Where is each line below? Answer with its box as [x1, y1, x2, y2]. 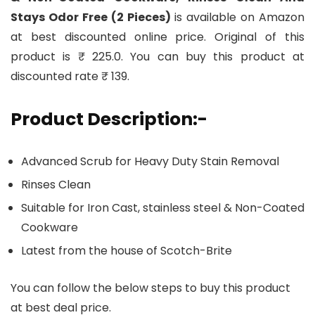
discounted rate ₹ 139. [11, 68, 129, 85]
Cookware [21, 219, 78, 236]
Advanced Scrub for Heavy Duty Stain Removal [21, 153, 279, 170]
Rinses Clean [21, 176, 91, 193]
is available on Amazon [170, 9, 304, 26]
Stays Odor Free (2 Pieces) [11, 9, 171, 26]
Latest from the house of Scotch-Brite [21, 243, 232, 259]
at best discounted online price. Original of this [11, 29, 304, 46]
